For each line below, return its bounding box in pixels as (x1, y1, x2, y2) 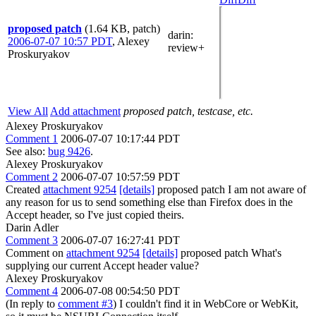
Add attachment (50, 105, 121, 117)
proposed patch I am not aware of (154, 183, 306, 195)
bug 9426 (48, 145, 90, 157)
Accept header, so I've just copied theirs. (6, 209, 184, 221)
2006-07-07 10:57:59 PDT (61, 171, 180, 183)
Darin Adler (6, 221, 59, 233)
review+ (168, 42, 205, 54)
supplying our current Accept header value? (6, 260, 199, 272)
